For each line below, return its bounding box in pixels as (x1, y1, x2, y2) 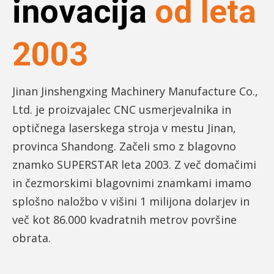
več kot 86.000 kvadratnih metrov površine (12, 212, 237, 228)
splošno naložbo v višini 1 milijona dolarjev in (12, 194, 250, 209)
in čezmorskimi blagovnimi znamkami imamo (12, 176, 251, 191)
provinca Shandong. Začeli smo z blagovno (12, 139, 236, 154)
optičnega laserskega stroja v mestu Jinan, (12, 120, 236, 136)
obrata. (12, 231, 51, 246)
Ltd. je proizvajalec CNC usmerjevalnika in (12, 102, 231, 117)
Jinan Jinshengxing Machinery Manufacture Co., (12, 84, 258, 99)
